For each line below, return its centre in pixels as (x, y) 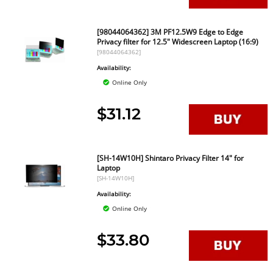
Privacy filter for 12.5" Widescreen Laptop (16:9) (178, 42)
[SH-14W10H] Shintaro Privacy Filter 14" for (171, 158)
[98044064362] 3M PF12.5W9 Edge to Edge (170, 32)
